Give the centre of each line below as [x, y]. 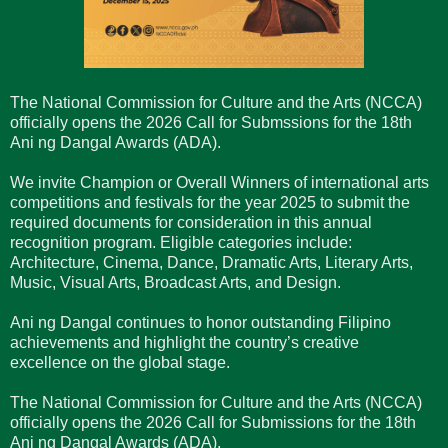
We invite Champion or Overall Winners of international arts [219, 182]
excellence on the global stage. [120, 362]
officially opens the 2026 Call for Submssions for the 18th [211, 122]
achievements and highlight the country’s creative [184, 342]
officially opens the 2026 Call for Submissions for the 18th [213, 422]
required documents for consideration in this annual [191, 222]
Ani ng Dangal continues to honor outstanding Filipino [200, 322]
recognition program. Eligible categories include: [181, 242]
